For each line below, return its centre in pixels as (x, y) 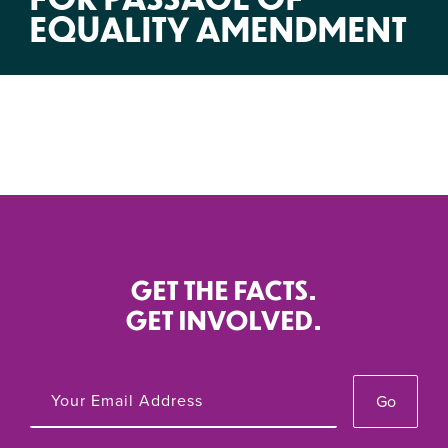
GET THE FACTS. (224, 289)
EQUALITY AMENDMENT (218, 28)
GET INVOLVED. (224, 319)
